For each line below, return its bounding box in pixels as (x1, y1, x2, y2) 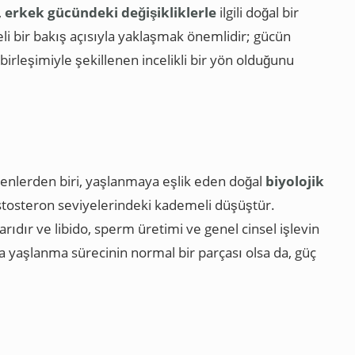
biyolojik (265, 171, 324, 190)
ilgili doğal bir (216, 2, 299, 21)
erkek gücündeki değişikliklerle (5, 2, 216, 21)
